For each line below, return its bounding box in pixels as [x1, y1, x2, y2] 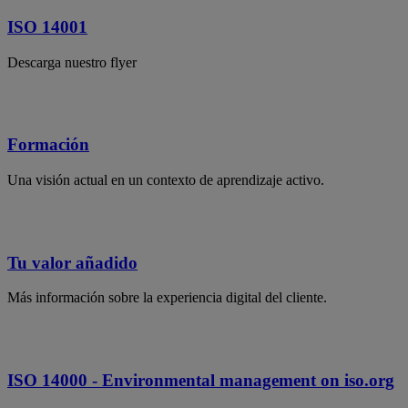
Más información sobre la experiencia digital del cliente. [7, 290, 327, 306]
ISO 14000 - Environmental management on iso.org [7, 371, 394, 391]
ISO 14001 [7, 16, 87, 36]
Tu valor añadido [7, 252, 138, 272]
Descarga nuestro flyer [7, 54, 137, 70]
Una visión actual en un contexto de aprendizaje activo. [7, 172, 324, 188]
